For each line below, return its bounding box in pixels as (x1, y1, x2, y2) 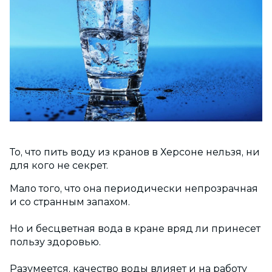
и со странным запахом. (10, 196, 130, 208)
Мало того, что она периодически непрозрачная (10, 183, 258, 195)
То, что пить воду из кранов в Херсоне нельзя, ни (10, 146, 260, 158)
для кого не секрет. (10, 160, 108, 172)
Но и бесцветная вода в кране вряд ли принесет (10, 223, 260, 235)
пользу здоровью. (10, 236, 101, 248)
